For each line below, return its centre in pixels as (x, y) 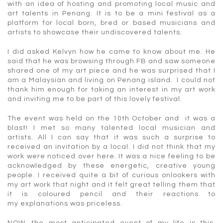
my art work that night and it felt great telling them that (111, 184)
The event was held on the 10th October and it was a (111, 118)
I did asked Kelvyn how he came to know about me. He (111, 52)
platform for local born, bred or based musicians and (111, 23)
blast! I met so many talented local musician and (111, 128)
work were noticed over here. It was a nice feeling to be (111, 156)
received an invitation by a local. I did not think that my (111, 147)
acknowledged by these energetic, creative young (111, 166)
